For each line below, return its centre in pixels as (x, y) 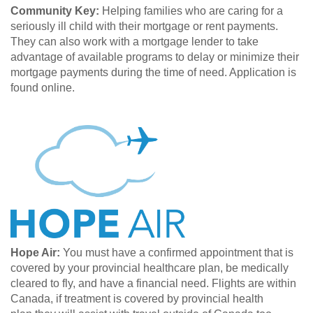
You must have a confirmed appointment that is (177, 253)
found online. (43, 88)
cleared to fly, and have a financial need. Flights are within (153, 284)
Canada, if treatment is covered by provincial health (137, 299)
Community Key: (55, 11)
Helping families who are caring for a (191, 11)
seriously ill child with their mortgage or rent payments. (144, 27)
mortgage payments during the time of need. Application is (153, 73)
